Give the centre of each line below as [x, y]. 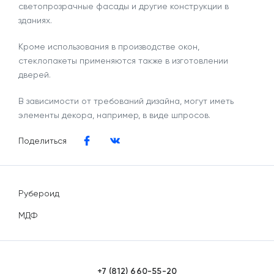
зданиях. [35, 20]
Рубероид [39, 193]
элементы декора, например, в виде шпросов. [114, 115]
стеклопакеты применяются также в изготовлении [123, 61]
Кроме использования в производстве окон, [109, 46]
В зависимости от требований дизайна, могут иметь [126, 101]
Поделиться [43, 141]
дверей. [35, 75]
